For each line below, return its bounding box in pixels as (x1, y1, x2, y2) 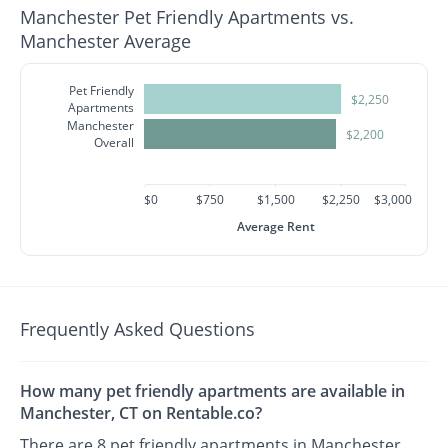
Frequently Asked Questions (20, 317, 256, 341)
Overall (94, 134, 135, 151)
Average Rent (236, 218, 315, 235)
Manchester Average (20, 29, 192, 53)
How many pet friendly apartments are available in (20, 380, 406, 403)
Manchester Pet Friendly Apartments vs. (20, 5, 355, 29)
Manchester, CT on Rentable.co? (20, 402, 263, 425)
